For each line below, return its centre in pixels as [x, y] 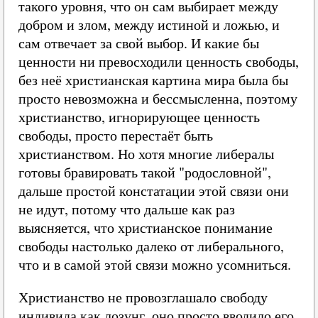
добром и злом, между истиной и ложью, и [149, 24]
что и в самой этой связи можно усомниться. [155, 264]
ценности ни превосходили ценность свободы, [159, 61]
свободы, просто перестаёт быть [116, 135]
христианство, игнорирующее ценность [139, 117]
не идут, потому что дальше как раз [127, 209]
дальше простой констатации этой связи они [154, 191]
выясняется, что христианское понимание [146, 227]
